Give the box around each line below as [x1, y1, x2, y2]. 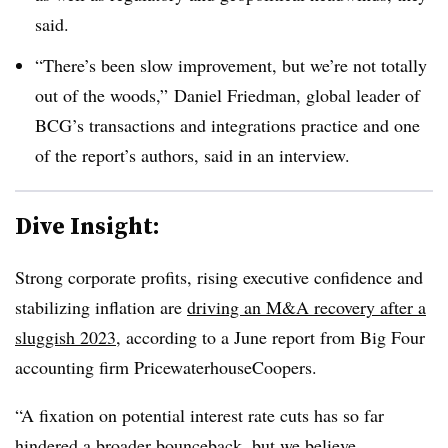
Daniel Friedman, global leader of [174, 82, 420, 107]
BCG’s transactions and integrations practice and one [35, 112, 420, 137]
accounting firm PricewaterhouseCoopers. [15, 354, 317, 379]
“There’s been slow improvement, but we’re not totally [35, 52, 427, 77]
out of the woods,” [35, 82, 174, 107]
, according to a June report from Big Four [116, 324, 425, 349]
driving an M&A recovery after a [187, 294, 426, 319]
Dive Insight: [15, 208, 160, 242]
